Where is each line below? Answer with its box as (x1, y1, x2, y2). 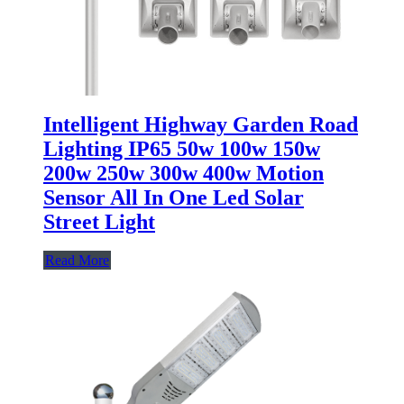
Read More (45, 252, 109, 269)
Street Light (43, 210, 155, 234)
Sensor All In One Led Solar (43, 186, 304, 210)
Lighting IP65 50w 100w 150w (43, 137, 320, 161)
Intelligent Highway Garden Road (43, 113, 358, 137)
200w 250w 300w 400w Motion (43, 161, 324, 186)
